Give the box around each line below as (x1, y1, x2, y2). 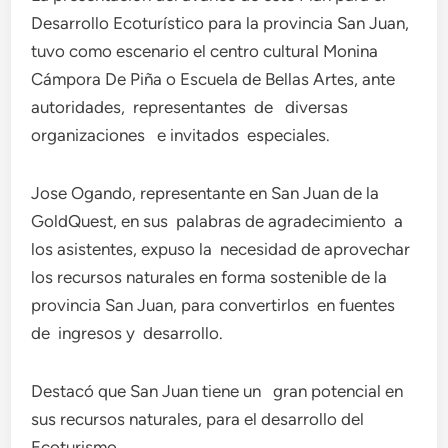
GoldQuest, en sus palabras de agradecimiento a (31, 211, 408, 231)
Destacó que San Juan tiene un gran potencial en (31, 381, 404, 401)
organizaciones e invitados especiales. (31, 125, 331, 145)
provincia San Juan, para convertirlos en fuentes (31, 295, 400, 315)
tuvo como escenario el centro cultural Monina (31, 41, 379, 61)
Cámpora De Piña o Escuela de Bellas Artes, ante (31, 69, 396, 89)
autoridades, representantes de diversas (31, 97, 353, 117)
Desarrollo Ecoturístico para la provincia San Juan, (31, 13, 414, 33)
